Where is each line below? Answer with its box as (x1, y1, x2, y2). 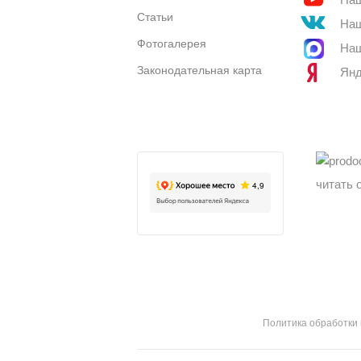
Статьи (137, 10, 173, 23)
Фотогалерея (137, 36, 206, 50)
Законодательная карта (137, 63, 262, 77)
